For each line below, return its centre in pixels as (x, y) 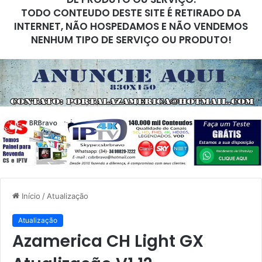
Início (30, 196)
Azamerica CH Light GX (108, 241)
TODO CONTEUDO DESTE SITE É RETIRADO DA (131, 13)
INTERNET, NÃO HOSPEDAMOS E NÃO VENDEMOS (131, 26)
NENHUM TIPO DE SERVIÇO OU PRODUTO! (131, 39)
